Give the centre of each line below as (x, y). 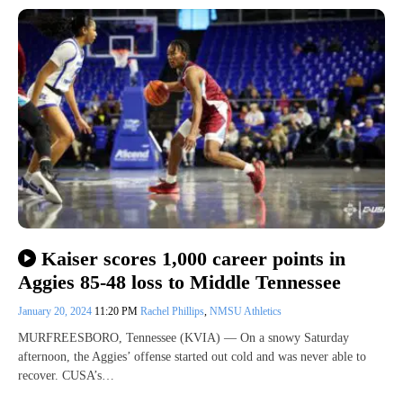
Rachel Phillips (172, 312)
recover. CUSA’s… (66, 376)
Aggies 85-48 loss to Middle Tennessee (179, 282)
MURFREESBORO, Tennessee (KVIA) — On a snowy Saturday (184, 338)
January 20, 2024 (56, 312)
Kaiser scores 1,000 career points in (193, 258)
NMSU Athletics (246, 312)
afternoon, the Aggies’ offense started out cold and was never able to (192, 357)
